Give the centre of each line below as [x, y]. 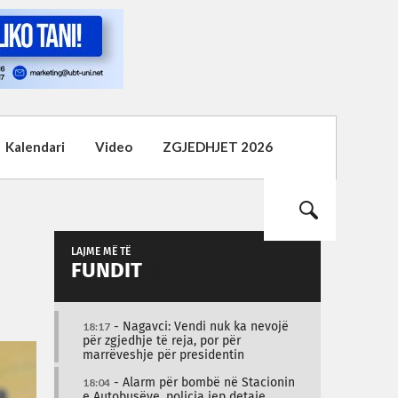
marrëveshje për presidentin [163, 355]
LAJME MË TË [101, 252]
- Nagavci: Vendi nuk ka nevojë [199, 327]
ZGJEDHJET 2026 [218, 147]
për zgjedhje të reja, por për [162, 341]
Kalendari [35, 147]
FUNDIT [107, 271]
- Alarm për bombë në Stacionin [203, 383]
